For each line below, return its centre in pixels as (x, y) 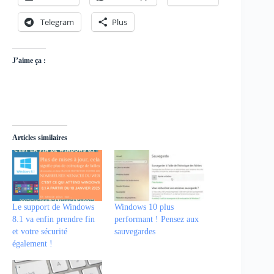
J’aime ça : (29, 61)
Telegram (57, 22)
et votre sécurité (40, 232)
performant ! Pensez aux (157, 220)
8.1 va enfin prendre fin (54, 220)
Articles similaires (40, 138)
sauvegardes (135, 232)
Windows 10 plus (144, 207)
